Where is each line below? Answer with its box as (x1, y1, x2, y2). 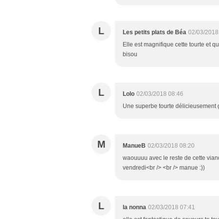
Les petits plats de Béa (123, 28, 186, 36)
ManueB (123, 142, 146, 149)
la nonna (123, 203, 146, 211)
